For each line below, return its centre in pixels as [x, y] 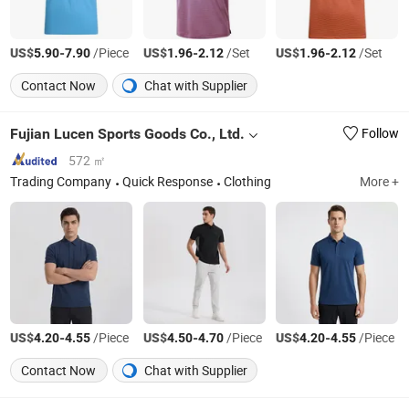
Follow [380, 133]
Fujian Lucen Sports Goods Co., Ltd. [128, 133]
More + [379, 182]
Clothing [248, 182]
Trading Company [61, 182]
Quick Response [168, 182]
